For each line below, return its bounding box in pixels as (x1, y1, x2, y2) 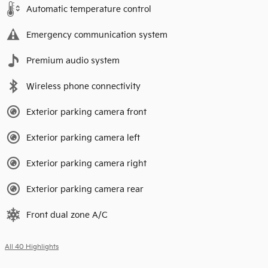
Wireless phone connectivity (26, 81, 141, 92)
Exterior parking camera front (26, 107, 147, 118)
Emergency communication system (26, 30, 167, 41)
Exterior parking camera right (26, 159, 147, 169)
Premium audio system (26, 56, 120, 66)
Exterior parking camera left (26, 133, 140, 144)
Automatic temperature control (26, 4, 151, 15)
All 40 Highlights (5, 243, 59, 251)
